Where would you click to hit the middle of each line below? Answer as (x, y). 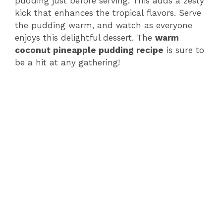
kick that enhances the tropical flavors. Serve (108, 13)
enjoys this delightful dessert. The (85, 38)
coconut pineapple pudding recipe (89, 50)
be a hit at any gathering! (67, 63)
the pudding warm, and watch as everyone (104, 26)
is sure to (184, 50)
